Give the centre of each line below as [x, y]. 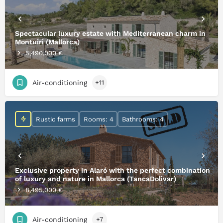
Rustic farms [55, 119]
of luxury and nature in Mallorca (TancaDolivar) [96, 179]
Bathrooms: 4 [143, 119]
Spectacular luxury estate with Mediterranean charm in [110, 34]
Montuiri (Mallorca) [47, 42]
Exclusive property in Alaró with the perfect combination [112, 170]
